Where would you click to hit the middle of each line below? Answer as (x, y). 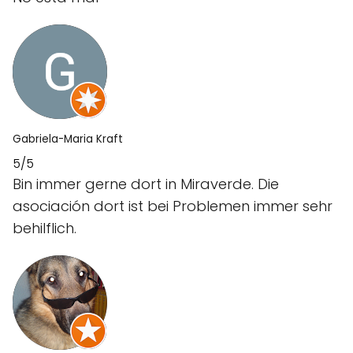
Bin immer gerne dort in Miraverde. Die (146, 184)
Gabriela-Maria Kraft (68, 139)
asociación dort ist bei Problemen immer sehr (173, 206)
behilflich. (45, 229)
